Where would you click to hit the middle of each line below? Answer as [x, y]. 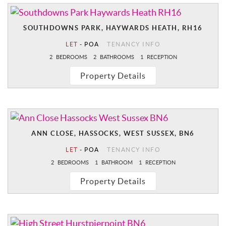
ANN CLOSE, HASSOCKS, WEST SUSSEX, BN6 [113, 134]
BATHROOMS [116, 57]
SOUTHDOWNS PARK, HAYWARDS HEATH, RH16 [113, 28]
